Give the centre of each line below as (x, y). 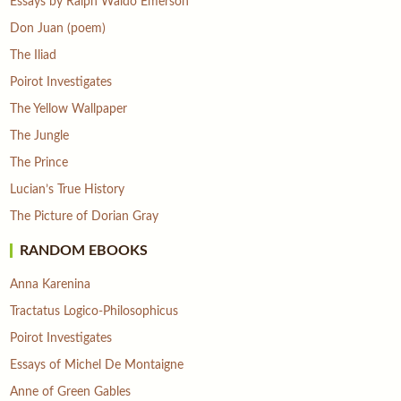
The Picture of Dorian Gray (85, 216)
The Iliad (34, 55)
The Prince (39, 162)
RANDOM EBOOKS (84, 250)
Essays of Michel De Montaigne (97, 365)
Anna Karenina (51, 284)
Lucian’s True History (68, 189)
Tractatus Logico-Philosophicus (94, 311)
